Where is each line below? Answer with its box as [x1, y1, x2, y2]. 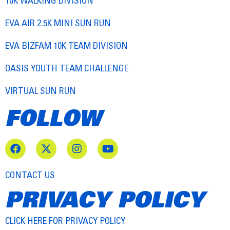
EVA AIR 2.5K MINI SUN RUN [5, 16, 111, 29]
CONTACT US [5, 168, 55, 181]
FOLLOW [5, 103, 102, 131]
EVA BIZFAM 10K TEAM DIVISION [5, 39, 128, 51]
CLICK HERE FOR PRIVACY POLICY [5, 214, 125, 226]
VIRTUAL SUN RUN [5, 84, 76, 97]
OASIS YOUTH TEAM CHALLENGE [5, 62, 128, 74]
